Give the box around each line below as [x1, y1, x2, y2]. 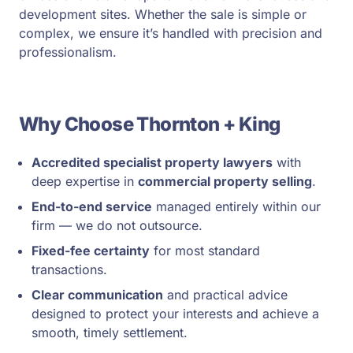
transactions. [32, 262, 107, 277]
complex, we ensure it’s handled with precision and [19, 25, 322, 41]
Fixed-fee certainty [32, 243, 150, 258]
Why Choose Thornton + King [19, 113, 281, 136]
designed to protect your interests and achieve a [32, 306, 319, 321]
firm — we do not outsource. [32, 217, 203, 233]
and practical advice [163, 287, 288, 303]
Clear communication [32, 287, 163, 303]
